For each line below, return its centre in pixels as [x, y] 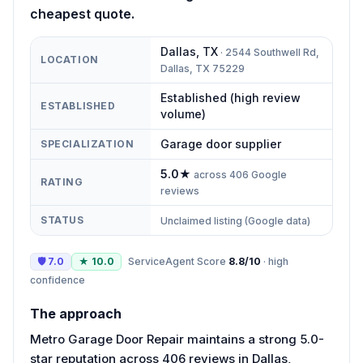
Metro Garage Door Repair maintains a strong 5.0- [177, 339]
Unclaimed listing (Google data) [235, 220]
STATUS [62, 220]
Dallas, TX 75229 [203, 68]
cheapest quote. [82, 13]
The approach [76, 313]
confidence [58, 280]
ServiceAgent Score [178, 261]
